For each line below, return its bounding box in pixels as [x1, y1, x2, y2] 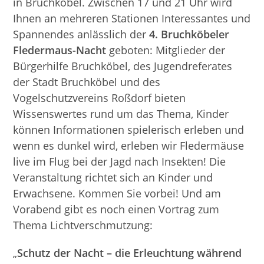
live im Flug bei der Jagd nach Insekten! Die [13, 154, 226, 169]
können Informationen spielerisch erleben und [13, 123, 245, 137]
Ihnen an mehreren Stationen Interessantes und [13, 11, 251, 25]
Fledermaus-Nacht [13, 43, 107, 57]
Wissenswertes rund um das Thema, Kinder [13, 107, 229, 121]
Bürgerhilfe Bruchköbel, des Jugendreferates [13, 59, 233, 73]
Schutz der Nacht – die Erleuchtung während [17, 246, 242, 260]
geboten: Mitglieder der [106, 43, 226, 57]
